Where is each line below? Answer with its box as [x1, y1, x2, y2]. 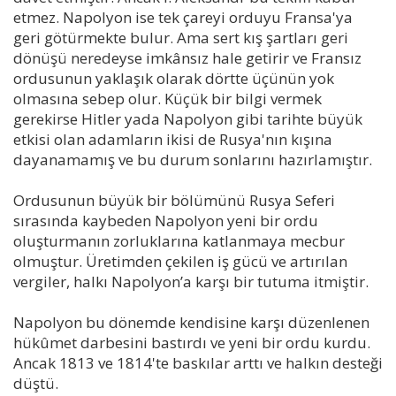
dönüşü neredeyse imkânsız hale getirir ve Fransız [13, 47, 362, 68]
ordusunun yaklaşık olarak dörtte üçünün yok [13, 67, 334, 88]
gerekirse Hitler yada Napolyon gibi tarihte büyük [13, 108, 362, 129]
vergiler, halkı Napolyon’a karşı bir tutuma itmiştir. [13, 270, 369, 292]
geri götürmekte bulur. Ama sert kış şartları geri [13, 27, 348, 48]
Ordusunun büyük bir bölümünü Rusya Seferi [13, 189, 335, 210]
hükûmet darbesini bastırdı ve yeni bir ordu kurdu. [13, 331, 370, 353]
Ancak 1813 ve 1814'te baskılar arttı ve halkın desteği [13, 352, 383, 373]
